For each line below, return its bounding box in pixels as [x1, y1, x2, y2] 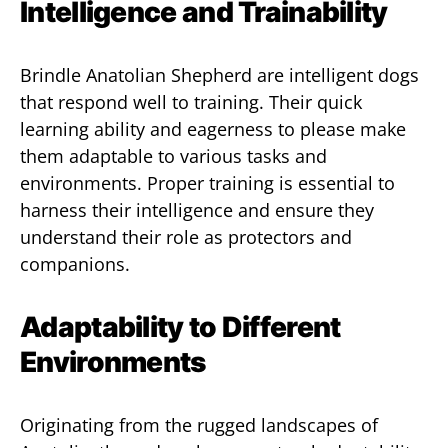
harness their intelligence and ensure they [20, 198, 374, 222]
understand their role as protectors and [20, 225, 352, 249]
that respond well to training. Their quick [20, 90, 362, 114]
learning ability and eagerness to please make [20, 117, 406, 141]
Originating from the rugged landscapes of [20, 413, 378, 437]
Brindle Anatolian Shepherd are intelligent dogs [20, 63, 419, 87]
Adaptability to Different [20, 310, 341, 344]
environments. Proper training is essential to [20, 171, 395, 195]
